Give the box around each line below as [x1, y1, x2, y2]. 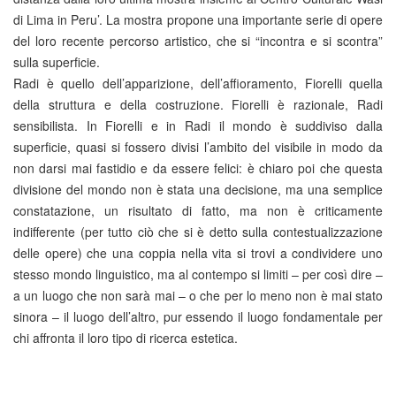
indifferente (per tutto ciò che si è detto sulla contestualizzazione [13, 223, 383, 240]
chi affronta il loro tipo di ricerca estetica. [13, 329, 241, 346]
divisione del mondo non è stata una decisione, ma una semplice [13, 180, 383, 198]
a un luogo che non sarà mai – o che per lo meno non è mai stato [13, 286, 383, 304]
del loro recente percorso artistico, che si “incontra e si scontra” [13, 32, 383, 49]
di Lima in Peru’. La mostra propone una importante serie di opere [13, 11, 383, 28]
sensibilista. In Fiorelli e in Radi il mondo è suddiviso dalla [13, 117, 383, 134]
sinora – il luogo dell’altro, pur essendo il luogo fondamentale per [13, 308, 383, 325]
